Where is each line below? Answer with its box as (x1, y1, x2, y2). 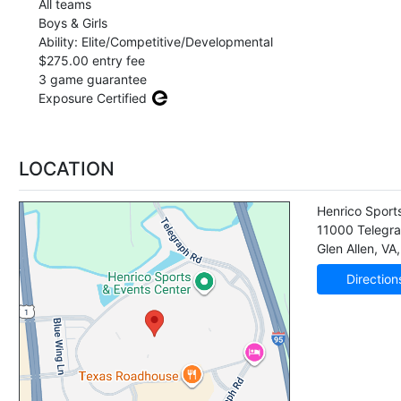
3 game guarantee (34, 71, 147, 87)
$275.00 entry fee (34, 52, 145, 68)
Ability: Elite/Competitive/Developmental (34, 33, 273, 49)
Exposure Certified (34, 90, 150, 106)
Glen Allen (317, 241, 374, 256)
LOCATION (19, 157, 115, 180)
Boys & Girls (34, 14, 107, 30)
